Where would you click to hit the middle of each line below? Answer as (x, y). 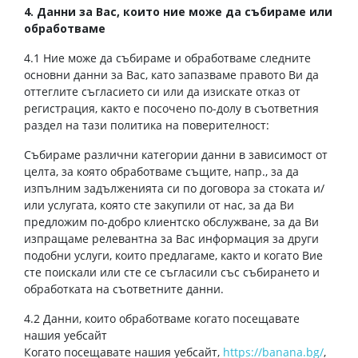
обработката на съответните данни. (124, 289)
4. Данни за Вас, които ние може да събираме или (178, 12)
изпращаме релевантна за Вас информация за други (171, 239)
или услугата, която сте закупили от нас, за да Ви (159, 205)
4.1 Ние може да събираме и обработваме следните (167, 58)
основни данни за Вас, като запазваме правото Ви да (171, 75)
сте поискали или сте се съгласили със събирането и (172, 272)
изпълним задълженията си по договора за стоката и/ (174, 188)
